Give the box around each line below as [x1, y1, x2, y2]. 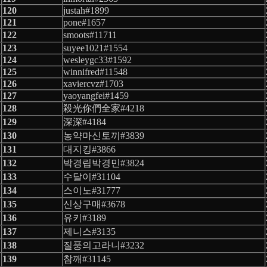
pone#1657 [63, 17, 105, 27]
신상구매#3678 [63, 198, 125, 209]
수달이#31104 [63, 171, 120, 182]
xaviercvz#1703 [63, 78, 123, 89]
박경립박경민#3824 [63, 157, 144, 168]
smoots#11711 [63, 29, 117, 40]
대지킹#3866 [63, 144, 116, 154]
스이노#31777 [63, 185, 120, 195]
